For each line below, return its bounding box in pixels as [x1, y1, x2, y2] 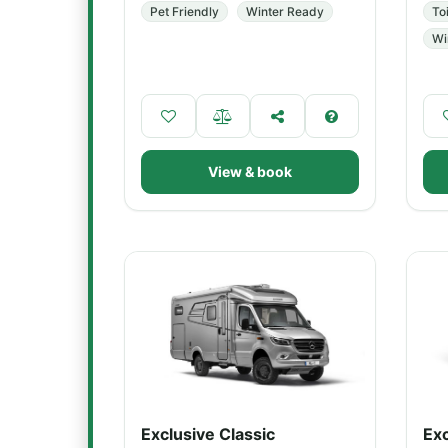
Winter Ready [246, 4, 324, 19]
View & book [208, 163, 292, 180]
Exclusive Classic [141, 424, 275, 444]
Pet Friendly [150, 4, 219, 19]
